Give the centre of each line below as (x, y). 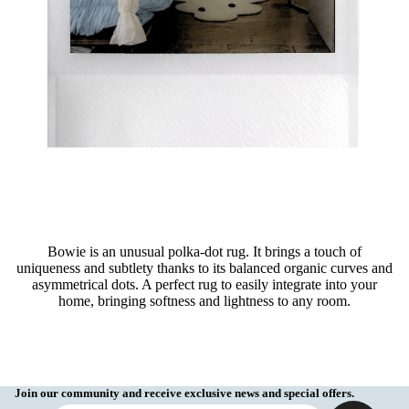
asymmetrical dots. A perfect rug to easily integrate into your (204, 285)
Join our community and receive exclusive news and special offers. (184, 393)
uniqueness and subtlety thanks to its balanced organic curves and (204, 268)
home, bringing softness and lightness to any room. (204, 301)
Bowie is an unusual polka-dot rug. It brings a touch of (204, 252)
